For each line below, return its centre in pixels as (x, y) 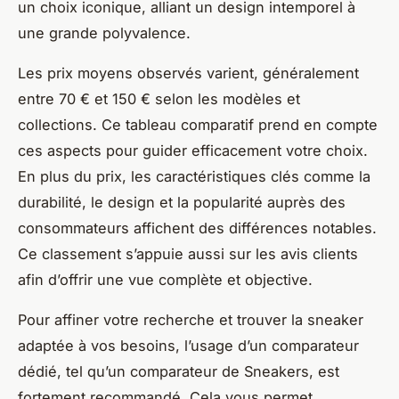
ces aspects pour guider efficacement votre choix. (193, 150)
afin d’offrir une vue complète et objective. (165, 279)
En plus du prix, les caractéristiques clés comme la (194, 176)
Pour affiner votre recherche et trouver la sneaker (191, 319)
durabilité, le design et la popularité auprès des (182, 202)
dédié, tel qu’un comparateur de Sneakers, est (179, 371)
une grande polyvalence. (104, 33)
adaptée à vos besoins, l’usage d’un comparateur (188, 345)
